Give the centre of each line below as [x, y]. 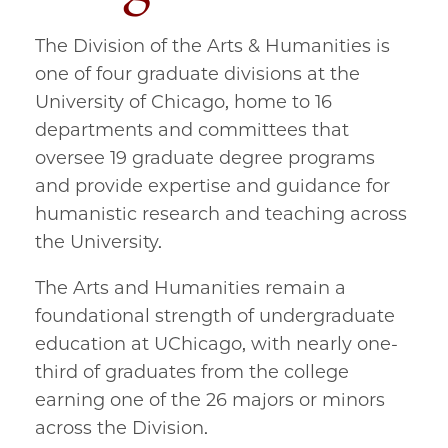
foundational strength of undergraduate [215, 316]
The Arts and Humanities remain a [190, 288]
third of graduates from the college [192, 372]
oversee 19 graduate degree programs [205, 158]
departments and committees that [192, 130]
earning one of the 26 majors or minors [210, 400]
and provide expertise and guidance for [212, 186]
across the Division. [121, 428]
